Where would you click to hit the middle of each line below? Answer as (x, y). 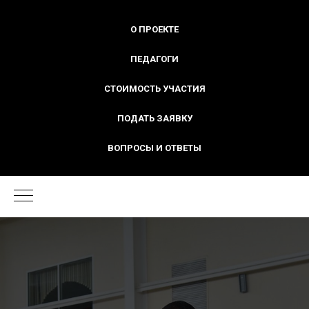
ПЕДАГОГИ (154, 59)
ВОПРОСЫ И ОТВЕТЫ (154, 148)
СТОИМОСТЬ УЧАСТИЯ (154, 89)
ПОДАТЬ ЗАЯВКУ (154, 118)
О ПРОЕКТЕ (154, 29)
